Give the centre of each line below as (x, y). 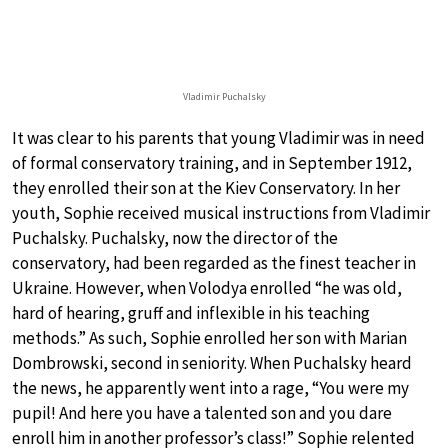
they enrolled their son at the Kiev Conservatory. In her (206, 188)
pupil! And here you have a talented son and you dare (202, 413)
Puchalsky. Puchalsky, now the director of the (175, 238)
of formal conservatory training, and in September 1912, (212, 163)
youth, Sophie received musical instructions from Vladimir (221, 213)
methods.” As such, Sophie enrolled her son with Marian (209, 338)
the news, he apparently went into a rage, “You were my (210, 388)
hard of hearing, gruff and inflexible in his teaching (191, 313)
